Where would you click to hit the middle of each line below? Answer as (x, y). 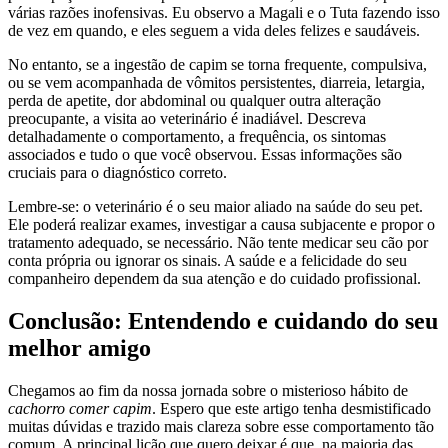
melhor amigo (79, 348)
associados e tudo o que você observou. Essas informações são (205, 155)
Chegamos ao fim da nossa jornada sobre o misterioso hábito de (208, 391)
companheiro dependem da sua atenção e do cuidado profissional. (214, 279)
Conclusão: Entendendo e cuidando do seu (223, 321)
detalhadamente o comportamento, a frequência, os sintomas (197, 137)
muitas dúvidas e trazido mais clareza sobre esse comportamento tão (221, 427)
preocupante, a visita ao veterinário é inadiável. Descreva (187, 119)
